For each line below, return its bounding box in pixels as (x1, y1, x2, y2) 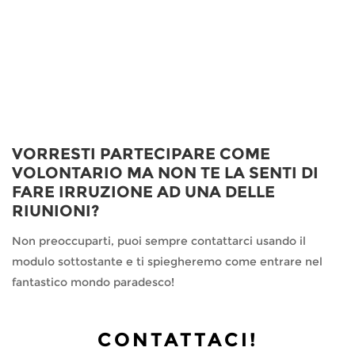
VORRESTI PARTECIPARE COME (12, 144, 270, 163)
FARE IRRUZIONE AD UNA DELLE (12, 182, 275, 201)
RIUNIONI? (12, 201, 99, 220)
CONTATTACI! (97, 328, 258, 351)
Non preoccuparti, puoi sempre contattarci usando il (12, 234, 306, 248)
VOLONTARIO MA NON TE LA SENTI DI (12, 163, 319, 182)
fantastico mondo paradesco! (12, 275, 174, 289)
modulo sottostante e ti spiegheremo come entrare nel (12, 254, 323, 269)
